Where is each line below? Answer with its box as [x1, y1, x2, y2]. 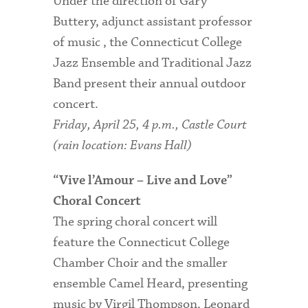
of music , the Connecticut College [53, 33, 243, 51]
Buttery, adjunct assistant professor [53, 12, 253, 30]
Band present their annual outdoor [53, 74, 247, 92]
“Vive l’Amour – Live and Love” [53, 173, 233, 188]
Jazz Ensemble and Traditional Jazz [53, 54, 252, 71]
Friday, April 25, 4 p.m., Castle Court [53, 115, 247, 133]
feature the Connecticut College [53, 233, 230, 251]
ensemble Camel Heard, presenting [53, 274, 248, 292]
